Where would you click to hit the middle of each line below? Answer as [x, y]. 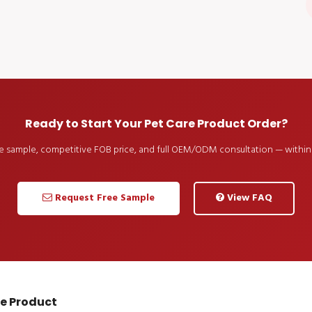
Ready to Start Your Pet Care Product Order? [156, 123]
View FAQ [248, 198]
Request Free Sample [103, 198]
